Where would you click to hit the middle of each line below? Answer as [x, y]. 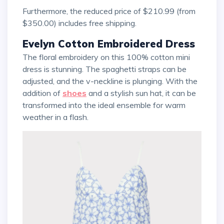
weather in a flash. [55, 117]
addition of [42, 93]
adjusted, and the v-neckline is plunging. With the [110, 81]
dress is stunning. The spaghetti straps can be [104, 69]
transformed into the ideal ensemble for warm [104, 105]
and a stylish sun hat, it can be [141, 93]
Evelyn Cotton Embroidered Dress [109, 43]
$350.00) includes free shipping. [79, 23]
